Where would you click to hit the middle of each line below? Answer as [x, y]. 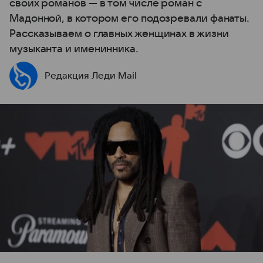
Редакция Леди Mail [91, 76]
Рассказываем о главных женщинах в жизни [119, 34]
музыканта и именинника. [74, 49]
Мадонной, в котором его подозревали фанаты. [130, 18]
